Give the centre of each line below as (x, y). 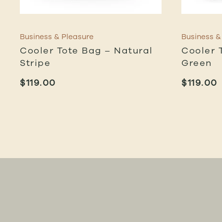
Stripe (35, 62)
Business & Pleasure (57, 36)
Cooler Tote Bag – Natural (86, 50)
